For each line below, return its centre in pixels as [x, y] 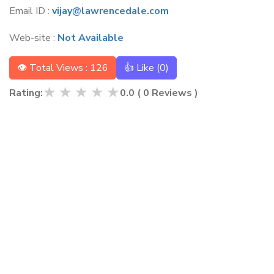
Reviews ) [174, 93]
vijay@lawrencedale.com [110, 11]
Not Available [91, 38]
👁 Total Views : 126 [63, 68]
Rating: [26, 93]
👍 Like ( [142, 68]
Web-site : [33, 38]
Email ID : [31, 11]
